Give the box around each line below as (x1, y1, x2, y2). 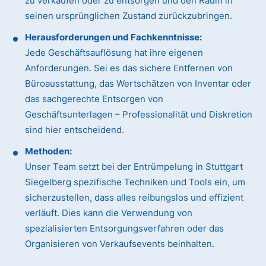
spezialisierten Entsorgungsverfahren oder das (25, 223, 224, 235)
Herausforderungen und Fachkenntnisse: (25, 31, 202, 43)
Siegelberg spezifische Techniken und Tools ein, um (25, 176, 246, 188)
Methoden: (25, 145, 72, 157)
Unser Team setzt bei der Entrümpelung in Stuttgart (25, 161, 243, 173)
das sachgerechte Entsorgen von (25, 93, 164, 105)
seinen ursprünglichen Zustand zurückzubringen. (25, 10, 233, 22)
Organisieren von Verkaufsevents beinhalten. (25, 238, 215, 250)
